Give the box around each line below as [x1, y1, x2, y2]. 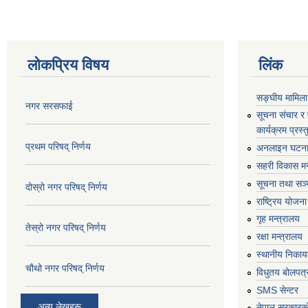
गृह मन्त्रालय [256, 213, 300, 225]
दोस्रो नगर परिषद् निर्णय [25, 181, 107, 192]
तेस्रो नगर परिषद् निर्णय [25, 221, 106, 233]
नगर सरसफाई [25, 100, 73, 111]
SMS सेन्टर [256, 284, 298, 296]
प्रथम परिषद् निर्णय [25, 140, 91, 152]
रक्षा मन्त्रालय [256, 231, 302, 243]
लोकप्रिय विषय [27, 56, 109, 74]
